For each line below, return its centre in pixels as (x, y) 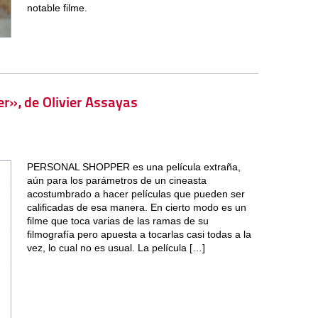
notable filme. (57, 7)
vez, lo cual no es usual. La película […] (116, 248)
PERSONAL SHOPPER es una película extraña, (133, 167)
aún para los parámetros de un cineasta (116, 181)
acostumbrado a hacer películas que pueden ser (136, 194)
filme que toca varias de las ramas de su (117, 221)
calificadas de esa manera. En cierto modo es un (136, 208)
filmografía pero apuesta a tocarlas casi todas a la (139, 235)
